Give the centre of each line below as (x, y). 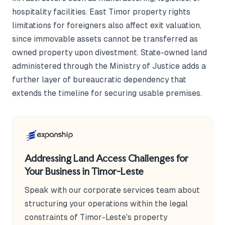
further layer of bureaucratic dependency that (99, 80)
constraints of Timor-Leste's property (96, 217)
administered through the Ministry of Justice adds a (109, 66)
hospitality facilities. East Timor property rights (101, 12)
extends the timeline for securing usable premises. (107, 93)
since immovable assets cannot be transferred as (105, 39)
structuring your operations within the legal (106, 204)
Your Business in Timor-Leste (84, 172)
